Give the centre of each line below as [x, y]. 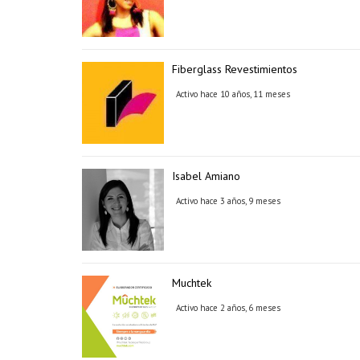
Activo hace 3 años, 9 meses [228, 201]
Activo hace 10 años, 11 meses [233, 94]
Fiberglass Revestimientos [235, 69]
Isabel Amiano [206, 176]
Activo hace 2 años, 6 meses [228, 308]
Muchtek [192, 283]
